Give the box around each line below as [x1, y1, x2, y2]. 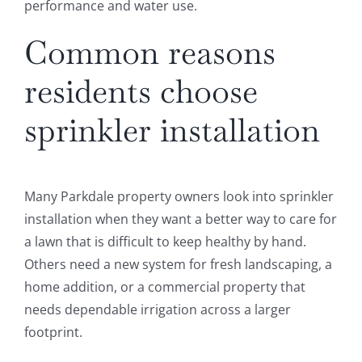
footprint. [23, 323, 82, 342]
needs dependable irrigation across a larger [23, 301, 291, 319]
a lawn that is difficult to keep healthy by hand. [23, 233, 306, 251]
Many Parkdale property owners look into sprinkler [23, 187, 334, 206]
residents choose [23, 70, 258, 113]
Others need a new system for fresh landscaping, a [23, 255, 332, 274]
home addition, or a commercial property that [23, 278, 305, 297]
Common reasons [23, 32, 276, 74]
